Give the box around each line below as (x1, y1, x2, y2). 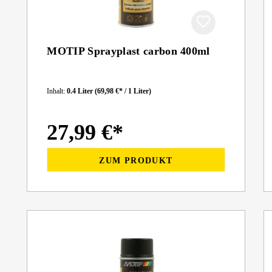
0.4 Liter (67, 87, 95, 95)
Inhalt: (47, 87, 67, 95)
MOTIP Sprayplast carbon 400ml (47, 45, 210, 57)
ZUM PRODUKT (99, 155, 173, 165)
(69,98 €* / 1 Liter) (95, 87, 152, 95)
